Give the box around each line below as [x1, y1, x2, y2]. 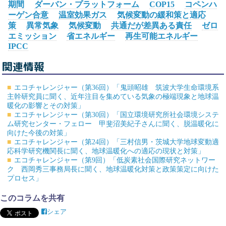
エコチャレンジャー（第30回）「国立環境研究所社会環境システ [14, 111, 219, 119]
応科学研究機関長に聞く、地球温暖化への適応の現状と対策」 [7, 147, 205, 155]
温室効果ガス [59, 10, 107, 19]
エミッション [8, 31, 56, 40]
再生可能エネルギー [125, 31, 198, 40]
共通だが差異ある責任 [111, 21, 192, 30]
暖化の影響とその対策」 [7, 102, 85, 110]
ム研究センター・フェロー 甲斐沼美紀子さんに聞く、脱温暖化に [7, 120, 219, 128]
